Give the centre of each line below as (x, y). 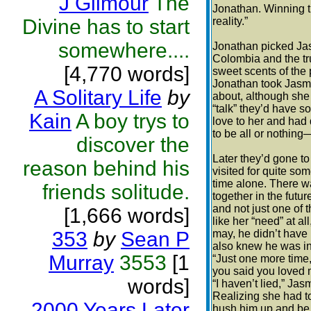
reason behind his (106, 168)
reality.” (230, 21)
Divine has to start (106, 27)
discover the (133, 145)
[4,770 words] (127, 74)
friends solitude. (116, 192)
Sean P (155, 239)
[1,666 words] (127, 216)
